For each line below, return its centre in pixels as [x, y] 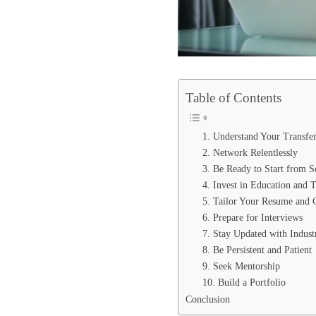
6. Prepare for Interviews [253, 217]
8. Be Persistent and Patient [257, 250]
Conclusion [208, 299]
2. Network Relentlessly [250, 152]
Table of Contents [233, 97]
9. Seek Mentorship [241, 266]
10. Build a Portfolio [244, 282]
